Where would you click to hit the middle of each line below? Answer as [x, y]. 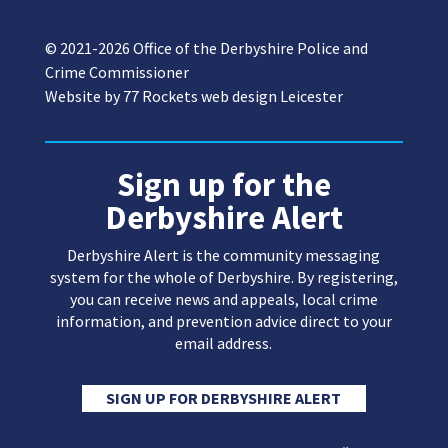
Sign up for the [223, 185]
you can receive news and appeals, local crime [223, 299]
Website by [83, 96]
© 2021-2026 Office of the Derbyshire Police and [206, 48]
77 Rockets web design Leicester [232, 96]
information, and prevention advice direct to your [223, 321]
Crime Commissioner [116, 72]
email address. [224, 343]
